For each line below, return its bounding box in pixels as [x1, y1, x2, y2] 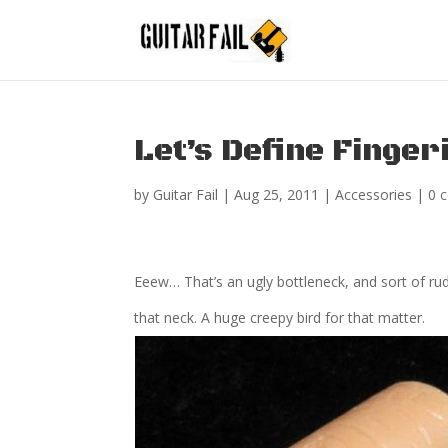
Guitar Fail [153, 185, 219, 204]
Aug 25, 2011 [234, 185, 320, 204]
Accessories [335, 185, 413, 204]
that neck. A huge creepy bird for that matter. [134, 308, 426, 327]
